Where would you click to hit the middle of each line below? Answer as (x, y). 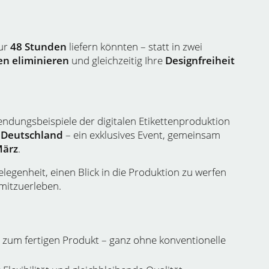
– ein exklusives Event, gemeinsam (142, 135)
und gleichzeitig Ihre (117, 60)
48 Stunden (38, 47)
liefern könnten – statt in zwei (134, 47)
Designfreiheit (200, 60)
